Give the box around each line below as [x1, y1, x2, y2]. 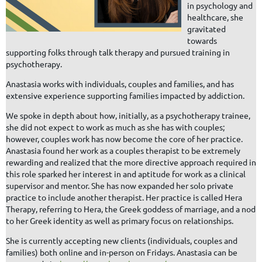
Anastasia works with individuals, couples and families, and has [6, 78, 234, 89]
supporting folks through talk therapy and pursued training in [6, 46, 230, 57]
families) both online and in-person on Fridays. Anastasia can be [6, 246, 237, 257]
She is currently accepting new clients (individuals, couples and [6, 235, 237, 246]
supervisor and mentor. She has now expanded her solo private [6, 180, 233, 191]
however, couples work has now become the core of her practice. [6, 133, 244, 144]
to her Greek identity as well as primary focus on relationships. [6, 215, 233, 226]
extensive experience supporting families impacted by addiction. [6, 89, 244, 101]
